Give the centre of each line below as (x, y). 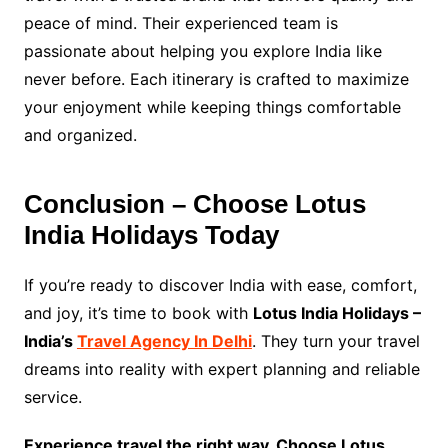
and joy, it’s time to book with (138, 312)
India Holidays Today (151, 234)
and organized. (80, 134)
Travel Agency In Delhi (164, 340)
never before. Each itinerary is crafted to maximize (216, 78)
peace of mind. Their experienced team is (180, 22)
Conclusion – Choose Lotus (194, 203)
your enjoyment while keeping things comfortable (212, 106)
